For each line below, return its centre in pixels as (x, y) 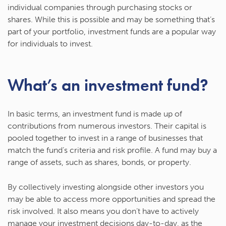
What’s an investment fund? (108, 85)
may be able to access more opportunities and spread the (111, 199)
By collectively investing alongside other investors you (106, 187)
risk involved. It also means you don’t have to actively (103, 211)
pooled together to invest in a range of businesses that (105, 138)
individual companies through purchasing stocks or (100, 8)
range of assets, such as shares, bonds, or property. (99, 162)
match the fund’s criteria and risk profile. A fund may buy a (112, 150)
